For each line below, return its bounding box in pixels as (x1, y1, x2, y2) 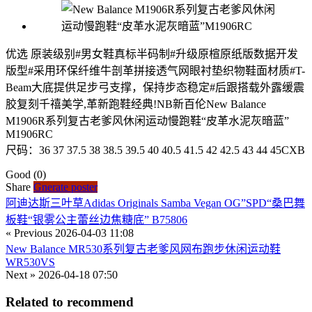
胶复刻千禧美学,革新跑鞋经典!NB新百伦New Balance (6, 98, 266, 111)
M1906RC (6, 128, 53, 141)
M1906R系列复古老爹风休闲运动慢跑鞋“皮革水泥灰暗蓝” (6, 115, 289, 127)
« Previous (6, 227, 55, 240)
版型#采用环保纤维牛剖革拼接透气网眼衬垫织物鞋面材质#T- (6, 65, 305, 77)
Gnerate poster (33, 181, 97, 194)
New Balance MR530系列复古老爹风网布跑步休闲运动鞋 (6, 243, 281, 256)
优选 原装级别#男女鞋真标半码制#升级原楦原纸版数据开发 (6, 48, 298, 61)
